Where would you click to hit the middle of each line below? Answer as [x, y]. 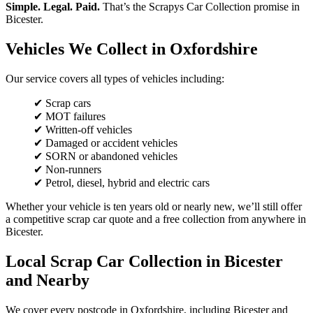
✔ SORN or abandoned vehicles [105, 156]
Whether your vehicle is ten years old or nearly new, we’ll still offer [154, 206]
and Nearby [48, 280]
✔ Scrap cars [62, 103]
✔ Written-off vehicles [83, 129]
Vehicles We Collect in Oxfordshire [132, 49]
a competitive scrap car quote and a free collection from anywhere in [156, 219]
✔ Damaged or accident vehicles [105, 143]
